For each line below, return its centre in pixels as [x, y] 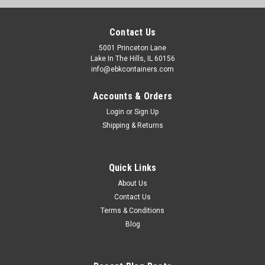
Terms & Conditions [132, 210]
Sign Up [147, 112]
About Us [132, 183]
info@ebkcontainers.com [132, 69]
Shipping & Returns [132, 125]
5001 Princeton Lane [132, 48]
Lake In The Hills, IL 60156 [132, 58]
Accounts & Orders [132, 96]
